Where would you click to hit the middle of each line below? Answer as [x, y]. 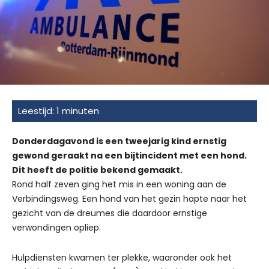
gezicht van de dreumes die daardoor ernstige [110, 213]
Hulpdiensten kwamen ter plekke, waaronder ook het [122, 257]
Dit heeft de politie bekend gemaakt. [97, 170]
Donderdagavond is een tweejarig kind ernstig [119, 141]
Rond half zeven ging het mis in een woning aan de [119, 184]
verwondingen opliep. [56, 227]
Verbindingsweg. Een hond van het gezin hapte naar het [129, 198]
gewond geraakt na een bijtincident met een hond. [129, 155]
